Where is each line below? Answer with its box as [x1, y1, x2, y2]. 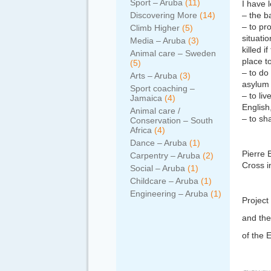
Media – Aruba [130, 36, 186, 45]
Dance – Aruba [130, 138, 187, 148]
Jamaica [130, 93, 162, 103]
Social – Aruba [130, 163, 185, 173]
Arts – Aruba [130, 71, 177, 80]
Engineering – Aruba [130, 189, 208, 198]
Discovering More [130, 10, 197, 20]
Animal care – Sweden [130, 48, 216, 58]
